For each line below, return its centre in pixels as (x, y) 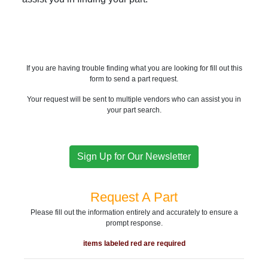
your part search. (134, 110)
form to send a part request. (134, 79)
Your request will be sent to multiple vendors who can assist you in (134, 99)
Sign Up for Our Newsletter (134, 156)
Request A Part (134, 197)
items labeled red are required (134, 243)
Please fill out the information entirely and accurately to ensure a (134, 212)
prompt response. (134, 223)
